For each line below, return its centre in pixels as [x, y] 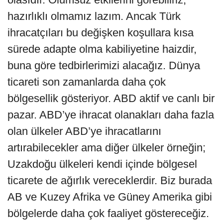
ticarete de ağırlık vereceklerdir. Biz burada [110, 181]
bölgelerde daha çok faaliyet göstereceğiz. [108, 214]
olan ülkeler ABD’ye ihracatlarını [84, 131]
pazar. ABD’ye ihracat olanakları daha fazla [111, 115]
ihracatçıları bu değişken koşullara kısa [101, 33]
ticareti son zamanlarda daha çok [87, 82]
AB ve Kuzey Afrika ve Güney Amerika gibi [110, 197]
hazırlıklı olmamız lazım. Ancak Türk [94, 16]
